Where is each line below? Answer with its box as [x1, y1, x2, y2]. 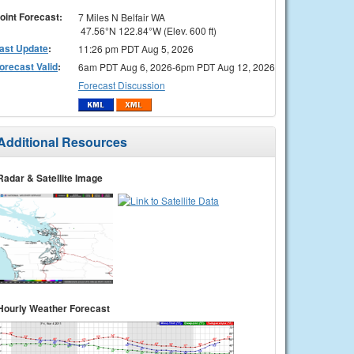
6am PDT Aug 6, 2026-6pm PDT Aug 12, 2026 [77, 59, 275, 73]
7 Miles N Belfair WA [77, 9, 165, 24]
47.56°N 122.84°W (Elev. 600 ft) [77, 23, 217, 37]
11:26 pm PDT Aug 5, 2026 [77, 41, 194, 55]
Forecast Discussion [77, 77, 165, 92]
